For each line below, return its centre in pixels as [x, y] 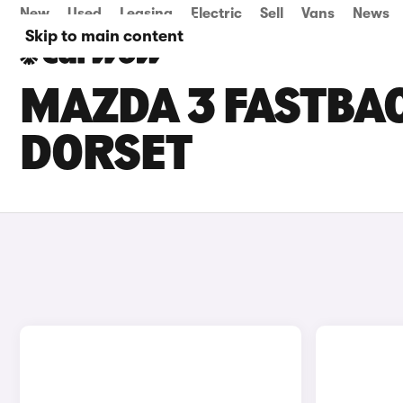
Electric [216, 13]
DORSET [106, 157]
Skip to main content [104, 36]
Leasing [146, 13]
